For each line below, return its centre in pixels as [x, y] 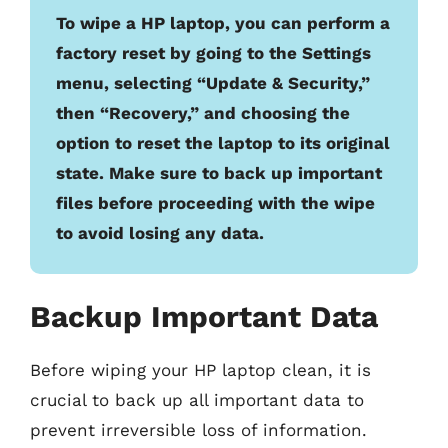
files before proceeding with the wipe [215, 202]
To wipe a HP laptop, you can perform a [223, 22]
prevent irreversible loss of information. [198, 430]
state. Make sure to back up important [219, 172]
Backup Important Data [204, 316]
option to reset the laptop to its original [223, 142]
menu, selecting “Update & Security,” [213, 82]
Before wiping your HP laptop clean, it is [200, 370]
